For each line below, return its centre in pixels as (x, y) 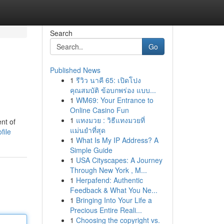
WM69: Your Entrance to (114, 100)
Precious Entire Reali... (106, 210)
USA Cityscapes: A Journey (119, 160)
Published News (75, 70)
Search (61, 33)
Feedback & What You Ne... (113, 190)
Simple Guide (91, 150)
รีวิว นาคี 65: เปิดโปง (108, 80)
